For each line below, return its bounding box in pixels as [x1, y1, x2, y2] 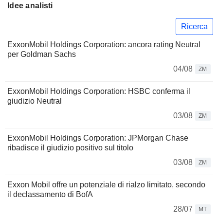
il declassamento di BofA [7, 190, 93, 199]
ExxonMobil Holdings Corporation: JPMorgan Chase [7, 134, 188, 143]
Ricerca [181, 22, 208, 31]
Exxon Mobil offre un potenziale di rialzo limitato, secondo [7, 181, 205, 189]
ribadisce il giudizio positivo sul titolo [7, 144, 133, 152]
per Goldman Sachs [7, 50, 76, 59]
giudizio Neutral [7, 97, 62, 106]
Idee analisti [7, 1, 53, 10]
